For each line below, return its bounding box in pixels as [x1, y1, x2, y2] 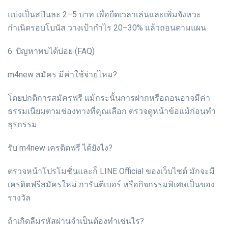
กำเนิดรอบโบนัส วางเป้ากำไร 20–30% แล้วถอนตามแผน [8, 22, 206, 33]
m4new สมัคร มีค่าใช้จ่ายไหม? [8, 69, 117, 79]
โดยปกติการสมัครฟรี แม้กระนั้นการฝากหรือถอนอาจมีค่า [8, 93, 210, 103]
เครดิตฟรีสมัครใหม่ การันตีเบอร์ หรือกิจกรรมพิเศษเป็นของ [8, 179, 215, 189]
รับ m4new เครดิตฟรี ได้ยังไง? [8, 142, 112, 153]
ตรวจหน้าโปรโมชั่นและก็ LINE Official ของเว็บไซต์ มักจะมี [8, 166, 215, 176]
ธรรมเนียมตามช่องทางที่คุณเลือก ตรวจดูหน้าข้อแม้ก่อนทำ [8, 106, 216, 116]
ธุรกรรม [8, 119, 37, 129]
